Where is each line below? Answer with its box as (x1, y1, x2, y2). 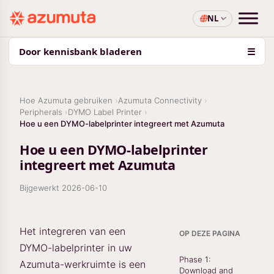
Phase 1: (179, 254, 210, 264)
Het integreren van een (20, 225, 125, 237)
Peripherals (20, 107, 62, 117)
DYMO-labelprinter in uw (20, 242, 132, 254)
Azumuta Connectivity (118, 95, 202, 105)
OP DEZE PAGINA (179, 229, 240, 238)
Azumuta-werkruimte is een (20, 258, 146, 270)
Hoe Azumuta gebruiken (20, 95, 113, 105)
